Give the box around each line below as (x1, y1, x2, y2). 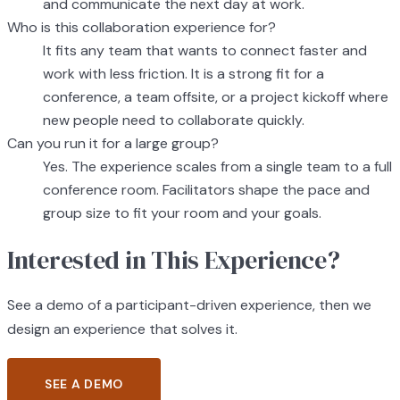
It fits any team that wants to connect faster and (43, 41, 367, 61)
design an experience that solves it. (7, 320, 237, 339)
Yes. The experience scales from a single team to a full (43, 157, 392, 177)
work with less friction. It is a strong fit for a (43, 64, 324, 84)
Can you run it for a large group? (7, 134, 219, 154)
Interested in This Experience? (7, 243, 340, 278)
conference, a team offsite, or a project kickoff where (43, 87, 388, 107)
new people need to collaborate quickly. (43, 111, 304, 130)
